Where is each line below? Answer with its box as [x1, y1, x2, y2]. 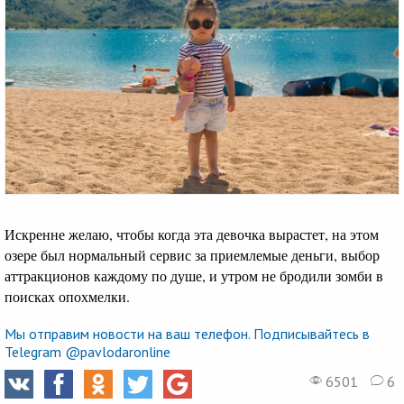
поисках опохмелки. [5, 287, 134, 307]
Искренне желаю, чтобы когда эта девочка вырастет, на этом [5, 225, 379, 244]
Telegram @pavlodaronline [5, 343, 170, 362]
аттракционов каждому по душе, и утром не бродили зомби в [5, 266, 383, 286]
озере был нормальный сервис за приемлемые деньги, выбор [5, 245, 380, 265]
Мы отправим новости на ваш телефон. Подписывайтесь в [5, 325, 370, 344]
